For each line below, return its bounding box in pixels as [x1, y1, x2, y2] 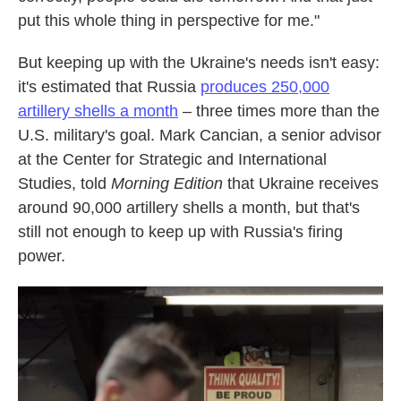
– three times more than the [178, 102, 380, 120]
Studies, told [18, 175, 111, 192]
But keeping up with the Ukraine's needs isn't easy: [18, 54, 380, 72]
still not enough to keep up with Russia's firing [18, 223, 343, 241]
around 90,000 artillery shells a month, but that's [18, 199, 360, 217]
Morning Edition [111, 175, 223, 192]
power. [18, 247, 65, 265]
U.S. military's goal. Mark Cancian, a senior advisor [18, 126, 381, 144]
